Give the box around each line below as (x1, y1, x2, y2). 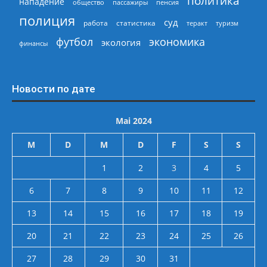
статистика (116, 18, 156, 27)
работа (83, 17, 108, 28)
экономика (149, 33, 205, 49)
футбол (56, 34, 93, 49)
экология (101, 36, 141, 48)
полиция (19, 11, 75, 29)
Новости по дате (12, 82, 95, 95)
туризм (216, 18, 238, 27)
